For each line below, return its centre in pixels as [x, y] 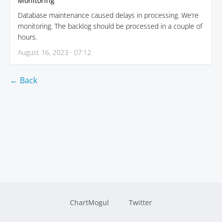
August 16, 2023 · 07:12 [55, 52]
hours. [28, 37]
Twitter [140, 202]
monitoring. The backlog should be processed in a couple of [110, 26]
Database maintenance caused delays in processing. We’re [108, 15]
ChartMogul [89, 202]
